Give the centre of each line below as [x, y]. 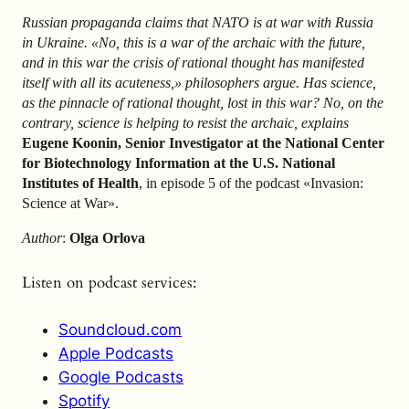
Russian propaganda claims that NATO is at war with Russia [198, 23]
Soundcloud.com [120, 330]
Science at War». [70, 204]
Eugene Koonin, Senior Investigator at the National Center [203, 143]
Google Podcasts [121, 378]
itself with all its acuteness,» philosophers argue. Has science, [199, 83]
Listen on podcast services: [109, 283]
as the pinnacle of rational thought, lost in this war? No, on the [203, 103]
